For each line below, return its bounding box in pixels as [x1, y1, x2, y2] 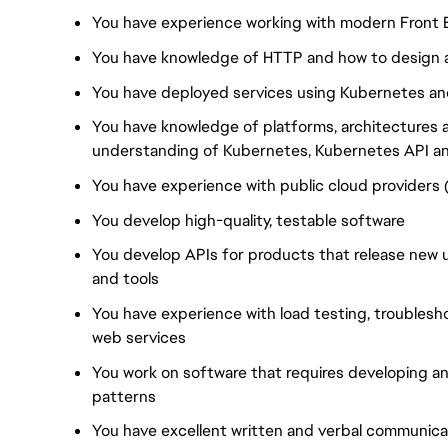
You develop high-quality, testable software [92, 209, 405, 231]
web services [92, 327, 186, 349]
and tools [92, 268, 159, 290]
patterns [92, 385, 156, 407]
